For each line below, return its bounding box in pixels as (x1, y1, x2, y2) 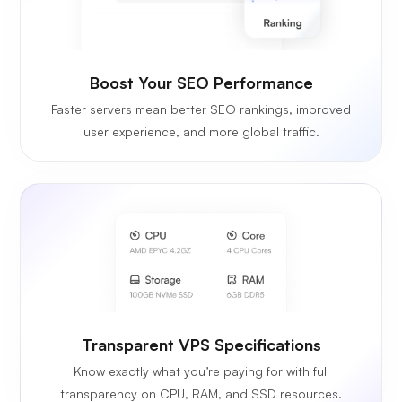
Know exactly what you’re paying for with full (73, 363, 329, 380)
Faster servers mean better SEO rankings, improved (51, 101, 351, 118)
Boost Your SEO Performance (89, 73, 313, 93)
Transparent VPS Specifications (81, 335, 321, 355)
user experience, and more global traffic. (83, 124, 319, 140)
